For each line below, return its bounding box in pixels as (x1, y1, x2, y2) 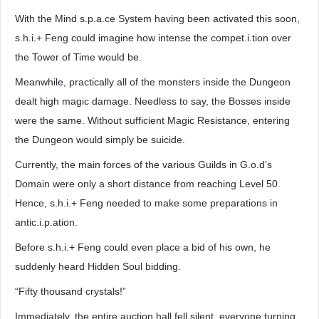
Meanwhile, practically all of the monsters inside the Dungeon (15, 76, 291, 88)
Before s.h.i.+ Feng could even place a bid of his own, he (15, 241, 271, 253)
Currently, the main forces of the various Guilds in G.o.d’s (15, 159, 272, 170)
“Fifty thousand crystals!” (15, 286, 126, 297)
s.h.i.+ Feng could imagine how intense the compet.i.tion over (15, 32, 291, 43)
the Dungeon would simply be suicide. (15, 134, 185, 145)
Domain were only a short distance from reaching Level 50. (15, 178, 281, 189)
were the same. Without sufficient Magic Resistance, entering (15, 115, 290, 126)
